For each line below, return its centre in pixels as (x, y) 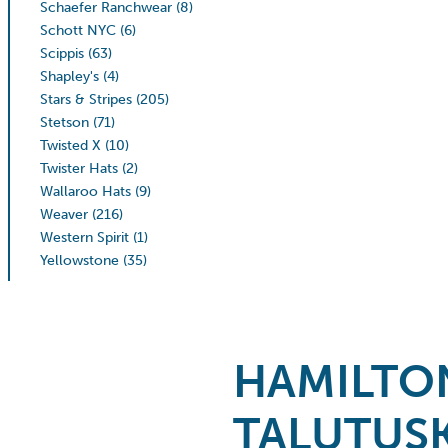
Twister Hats (79, 168)
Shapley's (69, 76)
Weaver (64, 214)
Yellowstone (79, 260)
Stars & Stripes (86, 99)
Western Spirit (84, 237)
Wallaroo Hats (85, 191)
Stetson (64, 122)
